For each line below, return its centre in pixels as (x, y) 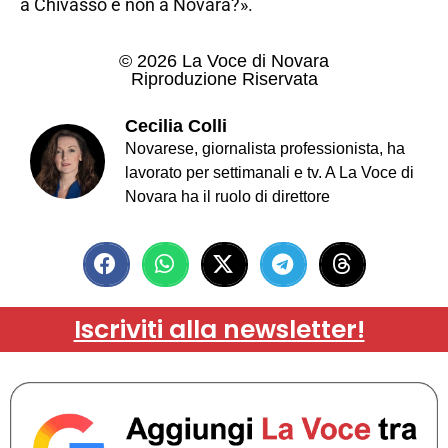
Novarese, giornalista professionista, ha (265, 148)
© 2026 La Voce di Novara (224, 60)
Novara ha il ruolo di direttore (227, 196)
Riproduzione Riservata (224, 78)
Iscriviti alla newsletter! (219, 329)
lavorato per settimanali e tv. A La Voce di (269, 172)
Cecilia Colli (176, 125)
